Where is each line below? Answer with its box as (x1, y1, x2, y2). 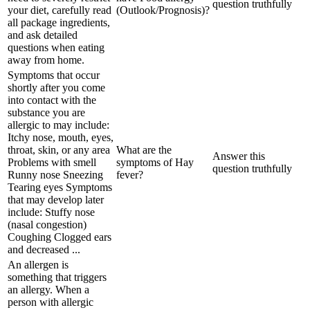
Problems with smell (8, 156, 96, 168)
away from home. (8, 53, 84, 66)
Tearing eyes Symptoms (8, 181, 112, 193)
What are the (116, 143, 172, 156)
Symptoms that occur (8, 69, 100, 81)
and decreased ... (8, 243, 80, 255)
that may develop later (8, 193, 104, 206)
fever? (116, 168, 143, 181)
